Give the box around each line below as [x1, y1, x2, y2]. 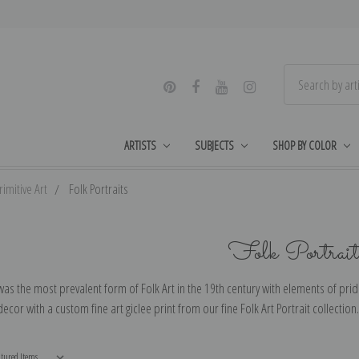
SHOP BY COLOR [272, 136, 337, 153]
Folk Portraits [69, 179, 128, 198]
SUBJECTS [195, 136, 235, 153]
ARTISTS [124, 136, 157, 153]
